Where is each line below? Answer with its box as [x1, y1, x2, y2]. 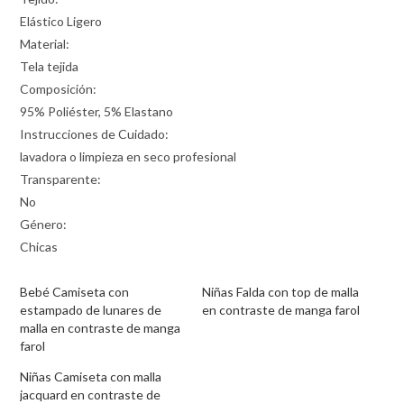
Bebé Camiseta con [20, 284, 130, 300]
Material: [20, 36, 70, 52]
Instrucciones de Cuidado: [20, 126, 170, 142]
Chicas [20, 239, 59, 255]
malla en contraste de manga [20, 320, 181, 336]
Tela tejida [20, 59, 79, 75]
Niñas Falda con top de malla [202, 284, 359, 300]
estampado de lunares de [20, 302, 162, 318]
